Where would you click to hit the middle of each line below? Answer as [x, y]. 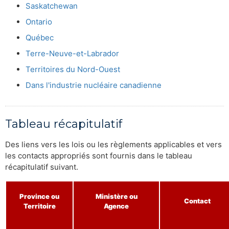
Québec [40, 37]
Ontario [39, 21]
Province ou [39, 196]
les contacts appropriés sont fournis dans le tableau [99, 155]
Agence [116, 206]
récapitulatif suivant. [42, 167]
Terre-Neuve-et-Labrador [72, 53]
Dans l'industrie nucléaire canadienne [94, 85]
